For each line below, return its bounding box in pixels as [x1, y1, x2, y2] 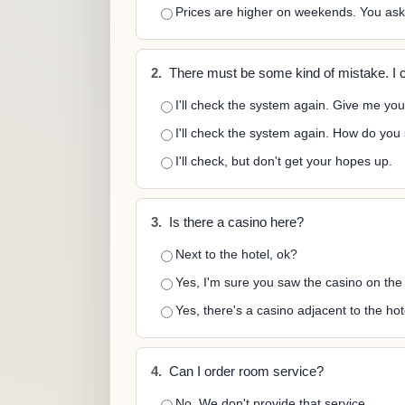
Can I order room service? [165, 364, 324, 379]
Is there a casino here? [165, 215, 304, 230]
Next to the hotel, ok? [175, 247, 297, 261]
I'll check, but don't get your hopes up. [175, 154, 392, 168]
